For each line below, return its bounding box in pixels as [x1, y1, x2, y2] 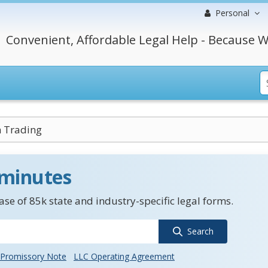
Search [187, 226, 214, 237]
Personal [215, 7, 249, 19]
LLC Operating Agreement [74, 251, 175, 262]
